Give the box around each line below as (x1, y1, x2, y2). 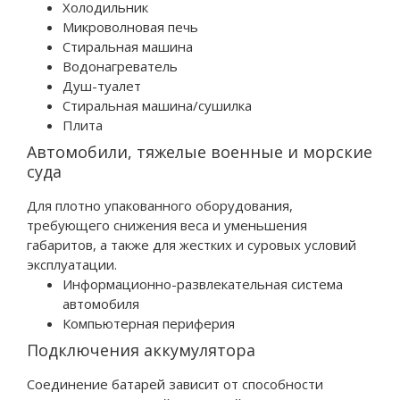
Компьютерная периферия (62, 313, 235, 332)
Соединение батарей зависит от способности (27, 374, 323, 393)
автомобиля (62, 294, 139, 312)
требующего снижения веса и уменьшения (27, 215, 307, 234)
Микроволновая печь (62, 17, 198, 36)
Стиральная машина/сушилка (62, 96, 252, 114)
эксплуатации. (27, 254, 117, 273)
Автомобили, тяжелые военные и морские (27, 140, 372, 162)
